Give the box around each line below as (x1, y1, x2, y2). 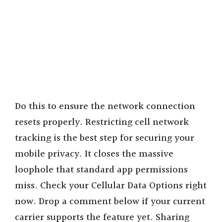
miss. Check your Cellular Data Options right (15, 178, 207, 193)
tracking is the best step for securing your (15, 130, 194, 146)
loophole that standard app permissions (15, 162, 188, 177)
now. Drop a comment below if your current (15, 194, 205, 209)
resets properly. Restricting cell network (15, 114, 189, 130)
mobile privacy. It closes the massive (15, 146, 173, 162)
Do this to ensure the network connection (15, 99, 195, 114)
